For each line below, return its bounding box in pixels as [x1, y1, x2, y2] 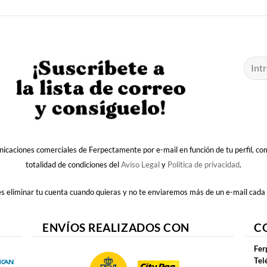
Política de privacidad [167, 159, 240, 169]
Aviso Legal [121, 159, 160, 169]
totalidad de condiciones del [26, 159, 121, 169]
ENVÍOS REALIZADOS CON [42, 221, 190, 235]
